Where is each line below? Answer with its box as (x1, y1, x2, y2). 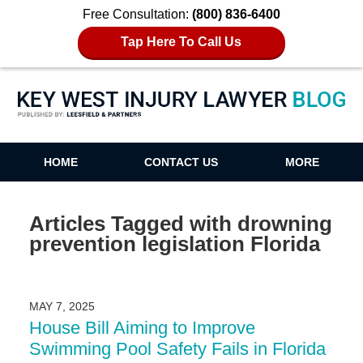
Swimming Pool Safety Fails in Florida (28, 339, 326, 360)
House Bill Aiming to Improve (28, 318, 255, 339)
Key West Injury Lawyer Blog (132, 113, 231, 122)
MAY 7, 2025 (28, 300, 95, 314)
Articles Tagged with (28, 211, 232, 235)
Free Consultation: (83, 7, 192, 21)
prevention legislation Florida (28, 232, 320, 255)
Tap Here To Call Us (121, 35, 242, 49)
